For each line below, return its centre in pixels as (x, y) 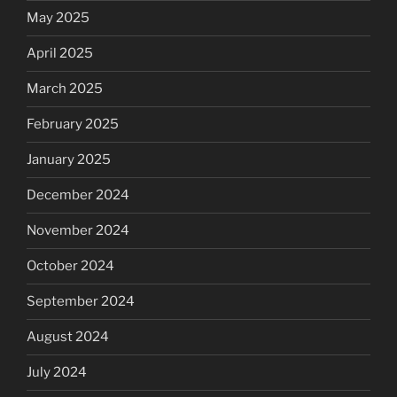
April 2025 (60, 54)
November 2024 (78, 231)
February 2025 (73, 125)
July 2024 (57, 373)
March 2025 (65, 89)
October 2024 (70, 266)
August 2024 (68, 337)
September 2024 (81, 302)
